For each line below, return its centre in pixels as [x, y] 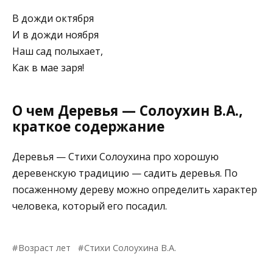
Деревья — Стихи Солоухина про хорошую [115, 156]
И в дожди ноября [55, 34]
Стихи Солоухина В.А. [130, 247]
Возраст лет [45, 247]
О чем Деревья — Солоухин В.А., [127, 111]
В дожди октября [53, 18]
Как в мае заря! [48, 67]
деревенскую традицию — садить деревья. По [125, 173]
